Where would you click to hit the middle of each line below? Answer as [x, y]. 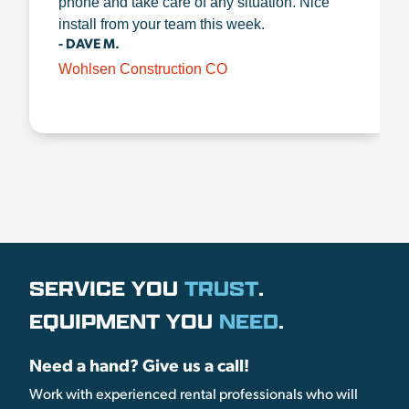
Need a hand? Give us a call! [141, 367]
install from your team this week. [162, 24]
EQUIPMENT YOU [124, 321]
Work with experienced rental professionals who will [194, 396]
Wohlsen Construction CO [143, 69]
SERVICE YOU [107, 288]
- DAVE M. [89, 45]
